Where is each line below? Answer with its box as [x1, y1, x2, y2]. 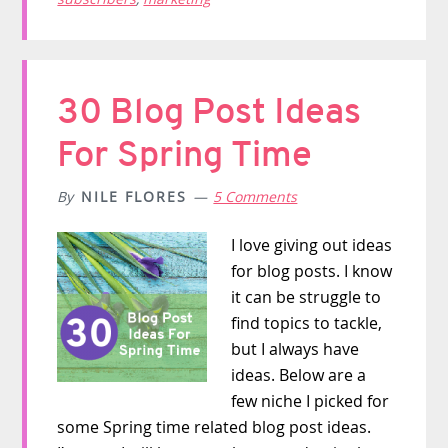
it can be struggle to [231, 285, 382, 308]
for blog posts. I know [231, 259, 393, 282]
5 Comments [213, 186, 298, 206]
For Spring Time [57, 130, 313, 177]
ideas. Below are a [231, 363, 367, 386]
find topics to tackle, [231, 311, 383, 334]
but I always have [231, 337, 360, 360]
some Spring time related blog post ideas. [57, 415, 372, 438]
